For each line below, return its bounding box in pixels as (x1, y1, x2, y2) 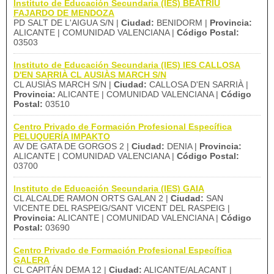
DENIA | (165, 141, 199, 151)
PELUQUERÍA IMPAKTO (13, 131, 110, 141)
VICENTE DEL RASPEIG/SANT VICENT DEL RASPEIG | (13, 203, 230, 213)
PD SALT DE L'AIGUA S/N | (13, 18, 121, 28)
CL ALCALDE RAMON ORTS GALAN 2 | (13, 193, 171, 203)
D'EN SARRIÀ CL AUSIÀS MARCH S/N (13, 70, 166, 80)
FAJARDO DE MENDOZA (13, 8, 114, 18)
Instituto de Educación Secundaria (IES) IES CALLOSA (13, 60, 240, 70)
